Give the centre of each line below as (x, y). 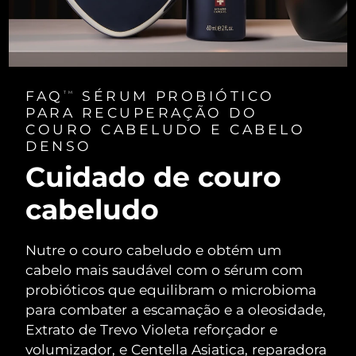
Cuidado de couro (154, 177)
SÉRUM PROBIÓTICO (175, 95)
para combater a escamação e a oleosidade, (176, 309)
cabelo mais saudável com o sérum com (164, 269)
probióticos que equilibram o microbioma (171, 289)
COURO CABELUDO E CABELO (166, 129)
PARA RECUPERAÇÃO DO (142, 112)
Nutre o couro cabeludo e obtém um (154, 250)
